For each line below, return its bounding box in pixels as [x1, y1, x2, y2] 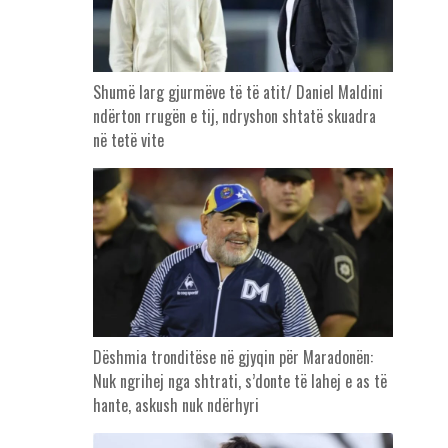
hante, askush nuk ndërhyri [92, 393, 259, 418]
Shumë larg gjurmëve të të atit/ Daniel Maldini [92, 80, 383, 105]
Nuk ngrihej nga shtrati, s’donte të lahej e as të [92, 369, 387, 394]
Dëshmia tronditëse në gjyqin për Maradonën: [92, 345, 373, 370]
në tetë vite [92, 128, 164, 153]
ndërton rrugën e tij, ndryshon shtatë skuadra [92, 104, 376, 129]
